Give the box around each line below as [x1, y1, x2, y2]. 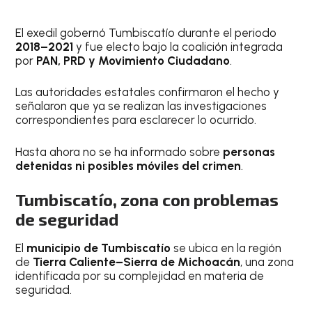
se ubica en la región [171, 241, 282, 256]
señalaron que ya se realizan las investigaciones [15, 99, 267, 114]
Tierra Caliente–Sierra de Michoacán [33, 255, 241, 270]
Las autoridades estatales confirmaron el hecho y [15, 85, 280, 100]
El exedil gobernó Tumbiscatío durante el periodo [15, 25, 277, 40]
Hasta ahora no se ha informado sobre [15, 144, 224, 159]
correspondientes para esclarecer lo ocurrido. [15, 113, 257, 127]
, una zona [240, 255, 295, 270]
